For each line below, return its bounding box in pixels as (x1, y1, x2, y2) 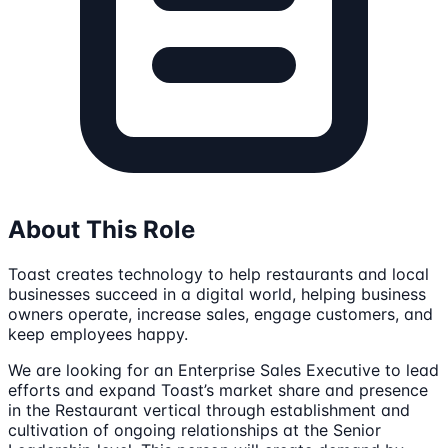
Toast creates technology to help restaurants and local (8, 264, 429, 285)
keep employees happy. (8, 324, 188, 345)
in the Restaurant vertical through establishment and (8, 400, 410, 421)
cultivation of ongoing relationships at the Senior (8, 420, 381, 441)
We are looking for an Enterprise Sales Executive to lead (8, 360, 439, 381)
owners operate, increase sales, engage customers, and (8, 304, 433, 325)
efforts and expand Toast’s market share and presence (8, 380, 428, 401)
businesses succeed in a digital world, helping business (8, 284, 426, 305)
